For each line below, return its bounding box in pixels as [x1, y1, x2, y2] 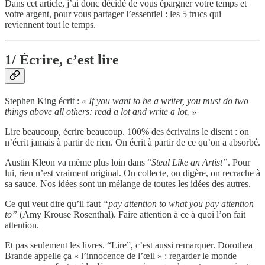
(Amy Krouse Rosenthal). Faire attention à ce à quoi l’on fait [20, 209, 245, 220]
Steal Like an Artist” [151, 157, 228, 168]
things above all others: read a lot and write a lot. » [5, 106, 196, 117]
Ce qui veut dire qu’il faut [5, 199, 101, 209]
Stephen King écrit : [5, 96, 82, 106]
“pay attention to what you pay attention [101, 199, 254, 209]
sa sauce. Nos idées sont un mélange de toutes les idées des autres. [5, 179, 251, 189]
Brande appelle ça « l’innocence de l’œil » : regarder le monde [5, 251, 237, 261]
